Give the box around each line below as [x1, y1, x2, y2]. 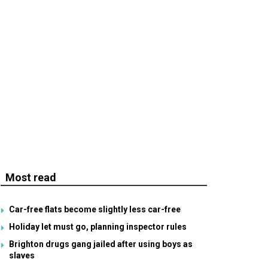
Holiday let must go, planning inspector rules [9, 222, 187, 232]
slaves [9, 251, 35, 260]
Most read [5, 171, 56, 184]
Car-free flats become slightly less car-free [9, 205, 181, 214]
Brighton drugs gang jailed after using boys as [9, 239, 193, 249]
